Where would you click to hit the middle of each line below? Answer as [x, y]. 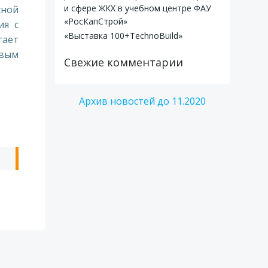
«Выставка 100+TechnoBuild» [123, 36]
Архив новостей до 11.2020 [142, 101]
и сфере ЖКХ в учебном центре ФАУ [138, 8]
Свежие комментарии [124, 62]
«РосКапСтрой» [96, 21]
